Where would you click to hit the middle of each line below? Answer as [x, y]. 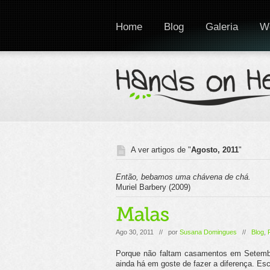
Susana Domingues [208, 232]
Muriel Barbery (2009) [153, 187]
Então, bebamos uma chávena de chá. [183, 177]
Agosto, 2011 [215, 150]
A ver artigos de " [161, 150]
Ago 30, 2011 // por [148, 232]
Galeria [222, 27]
